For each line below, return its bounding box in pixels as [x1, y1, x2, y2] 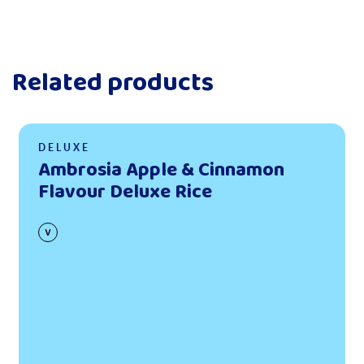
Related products [12, 63, 214, 104]
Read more [19, 118, 89, 138]
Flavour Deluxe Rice [38, 176, 212, 208]
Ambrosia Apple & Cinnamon [38, 154, 284, 186]
